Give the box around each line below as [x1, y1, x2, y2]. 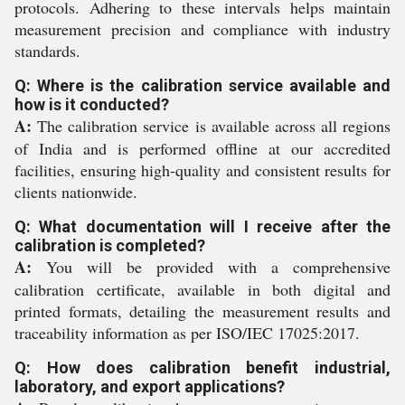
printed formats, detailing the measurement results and [14, 300, 391, 322]
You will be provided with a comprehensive [32, 256, 391, 278]
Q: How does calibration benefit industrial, [14, 358, 391, 377]
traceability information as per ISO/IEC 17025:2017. [14, 322, 360, 344]
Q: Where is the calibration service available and [14, 76, 391, 95]
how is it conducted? [14, 95, 169, 114]
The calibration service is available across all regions [32, 115, 391, 137]
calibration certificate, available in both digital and [14, 278, 391, 300]
